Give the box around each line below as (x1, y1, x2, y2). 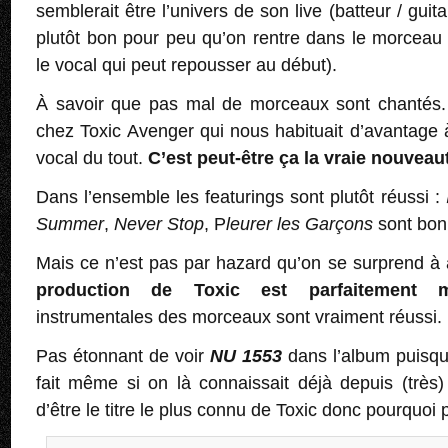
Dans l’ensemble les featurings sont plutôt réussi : (36, 187, 446, 208)
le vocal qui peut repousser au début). (36, 55, 337, 76)
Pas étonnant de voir (36, 346, 210, 367)
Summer (36, 214, 104, 235)
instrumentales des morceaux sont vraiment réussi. (36, 307, 442, 328)
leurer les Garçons (226, 214, 373, 235)
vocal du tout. (36, 148, 148, 169)
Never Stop (114, 214, 204, 235)
